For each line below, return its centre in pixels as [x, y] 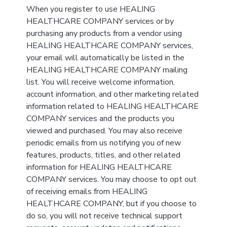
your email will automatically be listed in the [105, 58]
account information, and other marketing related [112, 94]
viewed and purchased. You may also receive [104, 131]
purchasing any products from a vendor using [104, 33]
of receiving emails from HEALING [87, 192]
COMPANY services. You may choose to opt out [111, 179]
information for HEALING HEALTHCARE [99, 167]
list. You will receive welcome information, [100, 82]
